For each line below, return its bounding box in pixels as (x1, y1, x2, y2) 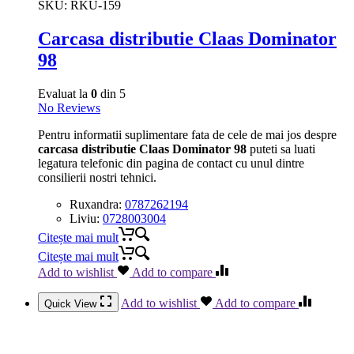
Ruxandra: (70, 198, 125, 212)
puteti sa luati (247, 142, 315, 156)
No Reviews (38, 101, 100, 115)
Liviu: (70, 212, 103, 226)
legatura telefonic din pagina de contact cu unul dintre (38, 156, 304, 171)
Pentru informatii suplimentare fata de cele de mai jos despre (38, 128, 337, 142)
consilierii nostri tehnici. (38, 171, 156, 185)
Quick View (44, 298, 100, 311)
